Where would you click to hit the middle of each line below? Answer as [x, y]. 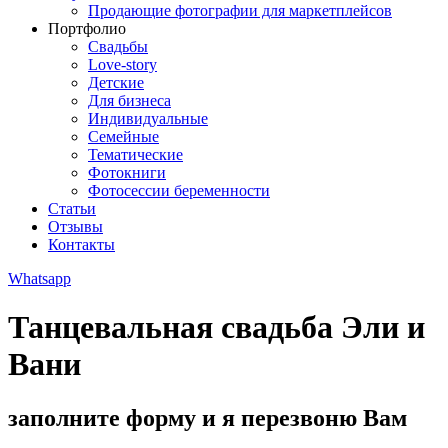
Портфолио [87, 28]
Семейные [123, 136]
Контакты [81, 244]
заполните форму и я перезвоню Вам [207, 417]
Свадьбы [118, 46]
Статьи [72, 208]
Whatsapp [39, 278]
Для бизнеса [129, 100]
